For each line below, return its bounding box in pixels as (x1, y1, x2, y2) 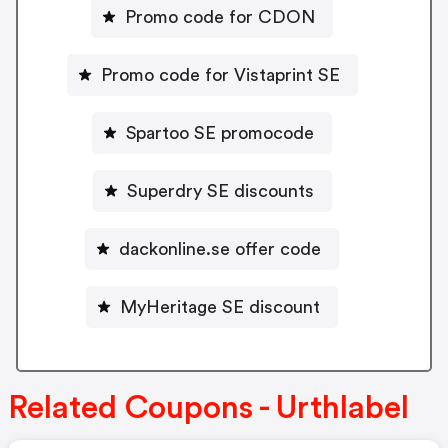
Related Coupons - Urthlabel (8, 392, 409, 425)
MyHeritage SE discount (120, 297, 320, 316)
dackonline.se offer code (119, 239, 321, 258)
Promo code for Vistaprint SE (100, 65, 340, 84)
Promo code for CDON (125, 7, 315, 26)
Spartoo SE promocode (126, 123, 314, 142)
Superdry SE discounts (126, 181, 314, 200)
